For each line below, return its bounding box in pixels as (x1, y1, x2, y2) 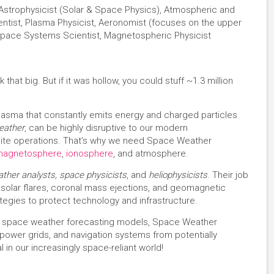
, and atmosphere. (113, 148, 188, 159)
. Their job (207, 169, 248, 180)
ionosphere (66, 148, 113, 159)
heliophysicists (149, 169, 207, 180)
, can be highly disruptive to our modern (24, 122, 188, 133)
